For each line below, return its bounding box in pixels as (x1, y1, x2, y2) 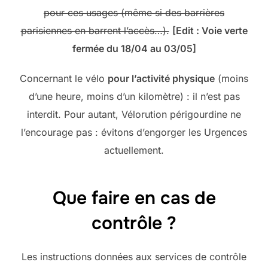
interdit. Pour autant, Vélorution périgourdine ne (27, 108, 241, 121)
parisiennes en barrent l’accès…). (20, 25, 169, 37)
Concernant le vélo (20, 72, 108, 85)
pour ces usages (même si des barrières (44, 7, 224, 19)
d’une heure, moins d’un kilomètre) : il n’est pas (28, 90, 240, 103)
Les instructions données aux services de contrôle (22, 250, 246, 263)
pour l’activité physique (108, 72, 215, 85)
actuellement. (104, 144, 164, 157)
